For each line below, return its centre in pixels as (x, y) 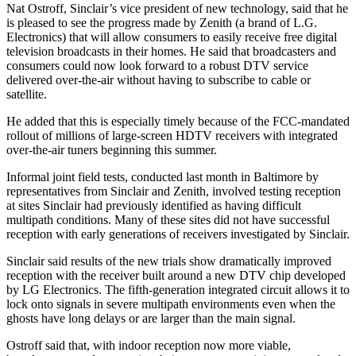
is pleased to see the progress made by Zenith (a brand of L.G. (162, 22)
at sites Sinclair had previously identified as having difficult (154, 205)
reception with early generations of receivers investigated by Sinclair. (178, 234)
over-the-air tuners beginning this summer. (112, 149)
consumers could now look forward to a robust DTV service (157, 65)
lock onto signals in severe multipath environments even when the (171, 304)
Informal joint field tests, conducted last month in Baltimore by (163, 176)
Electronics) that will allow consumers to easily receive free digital (172, 37)
